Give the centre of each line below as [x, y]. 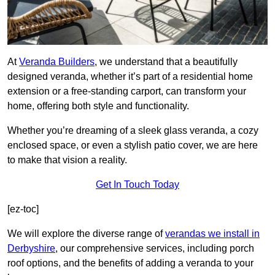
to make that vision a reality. [67, 160]
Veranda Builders [57, 62]
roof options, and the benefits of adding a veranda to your [130, 263]
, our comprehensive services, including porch [155, 249]
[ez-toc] [23, 209]
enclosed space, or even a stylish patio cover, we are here [133, 145]
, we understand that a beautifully [166, 62]
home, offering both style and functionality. [98, 106]
